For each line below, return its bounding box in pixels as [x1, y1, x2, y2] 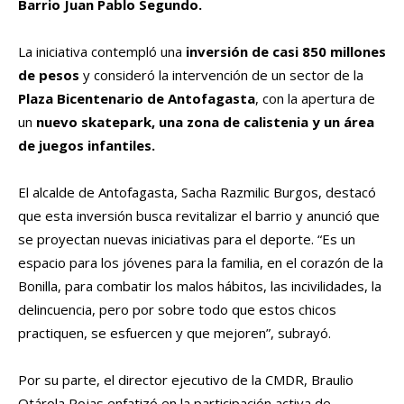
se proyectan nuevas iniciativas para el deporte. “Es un [18, 230, 355, 249]
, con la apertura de [255, 89, 375, 108]
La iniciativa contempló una [18, 42, 182, 61]
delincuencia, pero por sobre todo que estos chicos [18, 300, 336, 319]
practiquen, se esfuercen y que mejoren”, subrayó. [18, 324, 331, 343]
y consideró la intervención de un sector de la [79, 66, 363, 85]
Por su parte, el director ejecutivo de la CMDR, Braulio [18, 371, 353, 390]
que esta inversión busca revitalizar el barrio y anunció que [18, 207, 380, 225]
